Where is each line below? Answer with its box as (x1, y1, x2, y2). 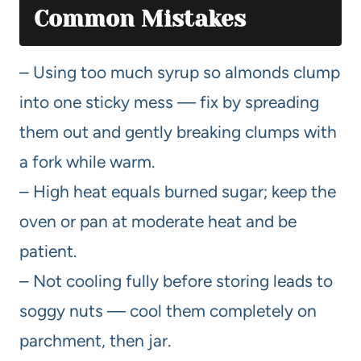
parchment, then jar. (19, 330, 171, 351)
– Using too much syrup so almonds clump (19, 61, 340, 82)
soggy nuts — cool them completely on (19, 300, 317, 321)
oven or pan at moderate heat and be (19, 210, 297, 231)
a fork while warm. (19, 151, 155, 172)
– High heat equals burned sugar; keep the (19, 180, 336, 201)
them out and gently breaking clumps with (19, 121, 337, 142)
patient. (19, 240, 77, 261)
